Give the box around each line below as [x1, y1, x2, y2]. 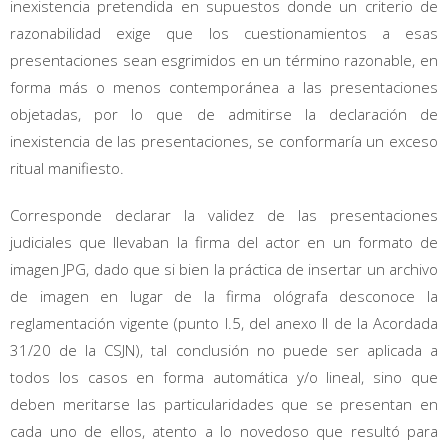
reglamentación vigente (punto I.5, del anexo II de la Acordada [10, 312, 438, 333]
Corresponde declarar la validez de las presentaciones [10, 204, 438, 225]
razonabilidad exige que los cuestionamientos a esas [10, 22, 438, 43]
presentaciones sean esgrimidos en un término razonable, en [10, 49, 438, 70]
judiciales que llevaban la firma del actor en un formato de [10, 231, 438, 252]
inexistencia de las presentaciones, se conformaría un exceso [10, 130, 438, 151]
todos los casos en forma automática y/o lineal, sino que [10, 366, 438, 387]
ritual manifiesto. [10, 157, 124, 178]
